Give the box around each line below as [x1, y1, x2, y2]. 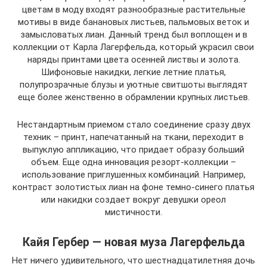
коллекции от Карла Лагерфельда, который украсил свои [13, 41, 254, 52]
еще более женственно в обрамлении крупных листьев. [17, 91, 250, 103]
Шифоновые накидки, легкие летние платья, [41, 66, 226, 77]
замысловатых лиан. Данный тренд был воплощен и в [20, 29, 247, 40]
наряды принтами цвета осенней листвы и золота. [27, 54, 240, 65]
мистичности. [105, 206, 162, 218]
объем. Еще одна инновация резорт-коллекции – [31, 156, 236, 167]
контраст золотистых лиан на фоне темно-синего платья [13, 181, 254, 193]
